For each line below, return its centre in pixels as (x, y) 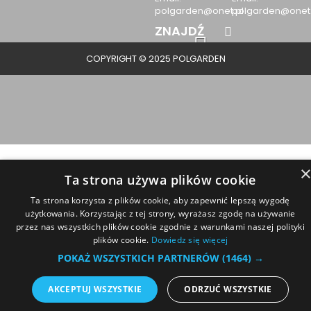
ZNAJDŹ (179, 31)
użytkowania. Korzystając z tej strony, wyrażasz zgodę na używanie (160, 213)
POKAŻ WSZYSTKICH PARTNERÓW (140, 258)
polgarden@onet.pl (199, 10)
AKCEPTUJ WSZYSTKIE (95, 289)
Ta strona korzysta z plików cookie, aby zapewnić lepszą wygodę (160, 200)
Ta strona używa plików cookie (160, 180)
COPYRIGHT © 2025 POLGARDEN (155, 58)
